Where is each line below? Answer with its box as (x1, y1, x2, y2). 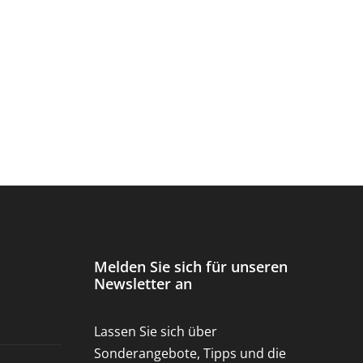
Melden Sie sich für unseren (94, 256, 288, 276)
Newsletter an (94, 273, 192, 293)
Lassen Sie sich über (94, 322, 217, 340)
